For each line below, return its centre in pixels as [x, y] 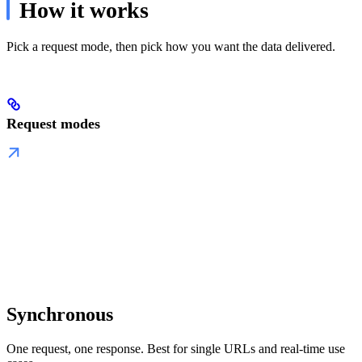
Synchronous [60, 314]
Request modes [53, 123]
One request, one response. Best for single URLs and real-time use [176, 348]
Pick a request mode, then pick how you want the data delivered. [171, 46]
